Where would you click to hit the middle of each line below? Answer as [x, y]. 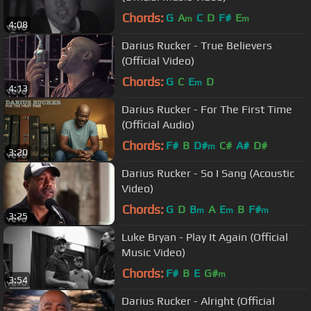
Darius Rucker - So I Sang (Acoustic [208, 173]
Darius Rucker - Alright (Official [198, 301]
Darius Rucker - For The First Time [207, 109]
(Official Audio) [158, 124]
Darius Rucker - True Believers [197, 45]
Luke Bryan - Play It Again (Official [205, 237]
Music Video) [153, 252]
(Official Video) [158, 60]
